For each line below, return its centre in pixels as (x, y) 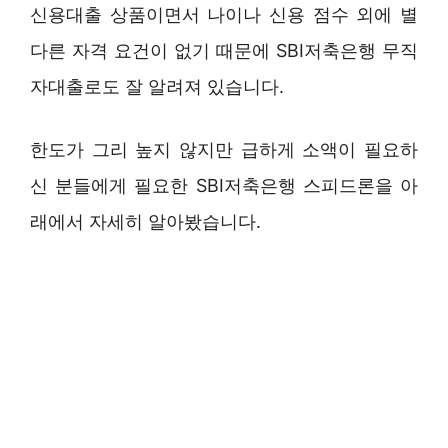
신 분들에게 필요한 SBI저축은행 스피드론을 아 (224, 185)
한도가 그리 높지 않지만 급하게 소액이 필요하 (224, 149)
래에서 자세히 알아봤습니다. (145, 221)
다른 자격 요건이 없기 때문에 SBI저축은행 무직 (224, 50)
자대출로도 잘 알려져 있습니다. (157, 86)
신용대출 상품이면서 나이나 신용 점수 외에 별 (224, 14)
